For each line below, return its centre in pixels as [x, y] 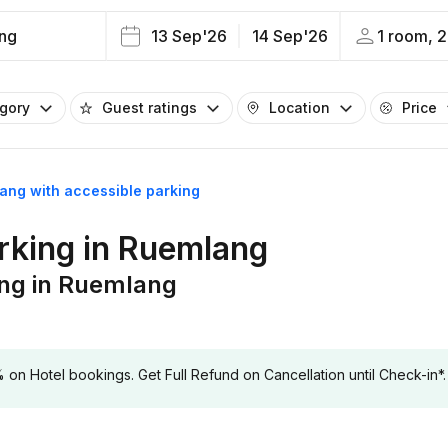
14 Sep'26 [289, 36]
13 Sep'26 [188, 36]
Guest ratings [149, 107]
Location [299, 107]
